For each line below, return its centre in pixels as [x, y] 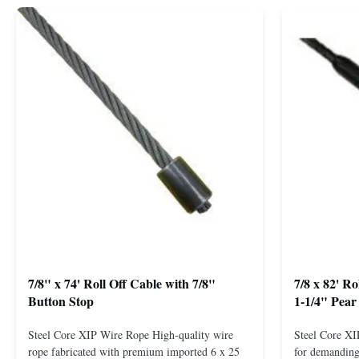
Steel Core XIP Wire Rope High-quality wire [131, 334]
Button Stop [61, 301]
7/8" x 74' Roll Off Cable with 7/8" [122, 284]
